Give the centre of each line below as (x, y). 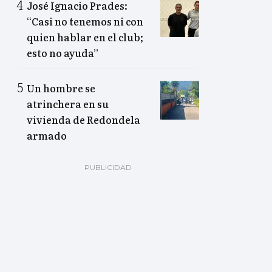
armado (47, 136)
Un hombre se (61, 88)
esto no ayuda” (63, 53)
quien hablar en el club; (85, 37)
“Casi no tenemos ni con (85, 22)
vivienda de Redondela (83, 120)
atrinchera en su (68, 104)
